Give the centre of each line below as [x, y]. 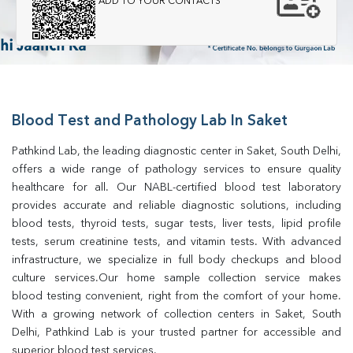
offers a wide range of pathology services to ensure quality [176, 169]
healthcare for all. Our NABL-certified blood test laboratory [176, 188]
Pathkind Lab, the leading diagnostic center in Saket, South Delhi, [176, 151]
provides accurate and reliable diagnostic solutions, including [176, 206]
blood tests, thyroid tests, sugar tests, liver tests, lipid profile [176, 224]
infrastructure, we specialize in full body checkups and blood [176, 260]
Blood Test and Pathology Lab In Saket [150, 122]
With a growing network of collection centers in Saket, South [176, 314]
